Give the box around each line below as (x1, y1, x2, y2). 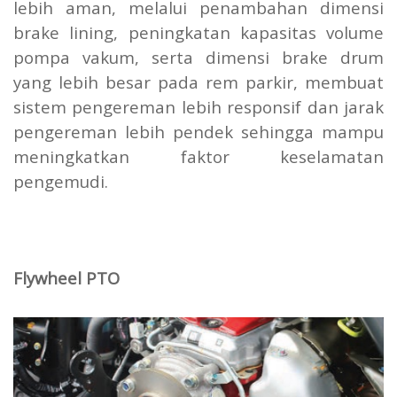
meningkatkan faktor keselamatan (13, 144, 384, 167)
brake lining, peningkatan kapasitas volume (13, 20, 384, 43)
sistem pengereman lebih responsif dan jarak (13, 95, 384, 118)
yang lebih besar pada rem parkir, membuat (13, 70, 384, 93)
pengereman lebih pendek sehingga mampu (13, 120, 384, 143)
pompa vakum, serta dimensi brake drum (13, 45, 384, 68)
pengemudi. (13, 169, 108, 192)
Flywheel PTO (13, 266, 120, 289)
